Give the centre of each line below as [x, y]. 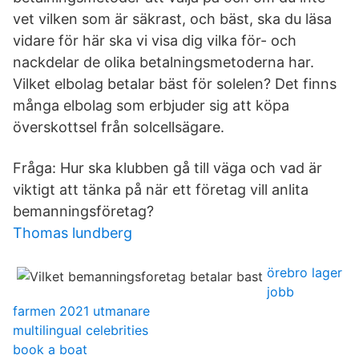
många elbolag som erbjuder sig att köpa [151, 105]
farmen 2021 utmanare [81, 311]
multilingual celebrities [81, 330]
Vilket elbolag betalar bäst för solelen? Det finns [175, 84]
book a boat [50, 349]
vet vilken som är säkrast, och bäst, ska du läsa [172, 19]
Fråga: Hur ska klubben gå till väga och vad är [167, 168]
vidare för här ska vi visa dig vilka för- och [155, 40]
